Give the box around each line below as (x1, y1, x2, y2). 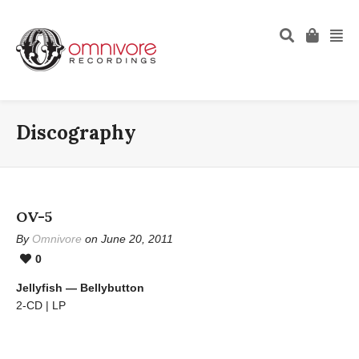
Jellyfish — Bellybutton (16, 281, 144, 294)
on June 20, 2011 (82, 232, 173, 245)
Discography (16, 120, 136, 145)
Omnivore (32, 232, 82, 245)
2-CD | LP (16, 299, 66, 312)
